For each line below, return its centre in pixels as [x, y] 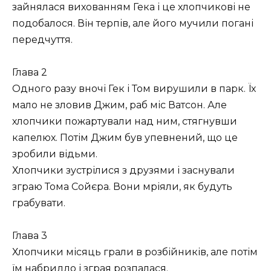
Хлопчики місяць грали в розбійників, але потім [135, 252]
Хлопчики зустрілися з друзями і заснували [123, 171]
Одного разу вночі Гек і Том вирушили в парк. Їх [134, 89]
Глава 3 [30, 236]
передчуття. [42, 40]
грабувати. [39, 203]
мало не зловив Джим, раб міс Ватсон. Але [119, 105]
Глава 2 [30, 73]
